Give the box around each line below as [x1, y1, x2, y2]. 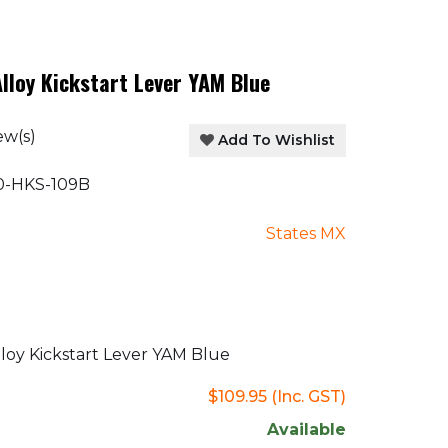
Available [267, 420, 346, 439]
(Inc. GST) [271, 387, 346, 406]
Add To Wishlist [218, 131, 335, 149]
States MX [266, 223, 346, 243]
